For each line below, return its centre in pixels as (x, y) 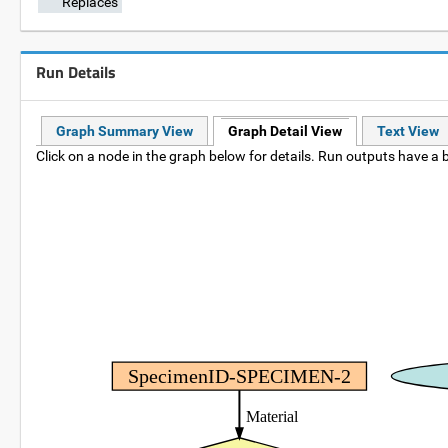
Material (272, 416)
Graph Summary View (124, 131)
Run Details (76, 72)
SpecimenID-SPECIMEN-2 (239, 375)
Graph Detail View (285, 131)
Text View (408, 131)
